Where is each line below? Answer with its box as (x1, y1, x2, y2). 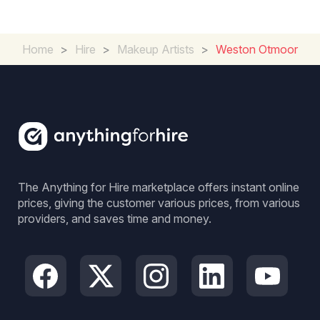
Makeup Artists (117, 42, 194, 56)
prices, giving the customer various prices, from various (18, 196, 300, 210)
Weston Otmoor (216, 42, 298, 56)
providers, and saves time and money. (18, 211, 211, 226)
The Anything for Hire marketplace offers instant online (18, 180, 299, 194)
